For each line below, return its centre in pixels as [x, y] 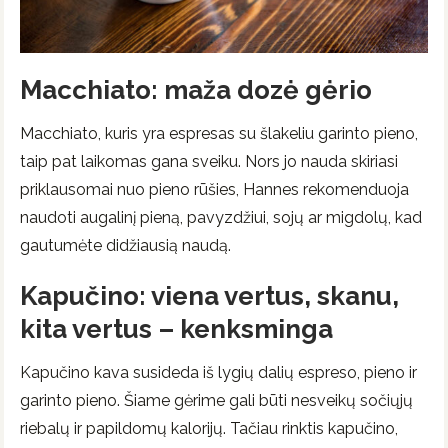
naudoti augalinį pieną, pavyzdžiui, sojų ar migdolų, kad [221, 217]
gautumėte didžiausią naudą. [125, 245]
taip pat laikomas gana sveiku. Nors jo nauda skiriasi [209, 161]
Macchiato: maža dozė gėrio [196, 89]
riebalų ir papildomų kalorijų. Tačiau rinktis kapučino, [209, 429]
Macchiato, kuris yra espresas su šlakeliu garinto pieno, [219, 133]
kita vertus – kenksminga [176, 329]
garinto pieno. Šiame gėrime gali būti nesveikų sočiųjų [216, 401]
